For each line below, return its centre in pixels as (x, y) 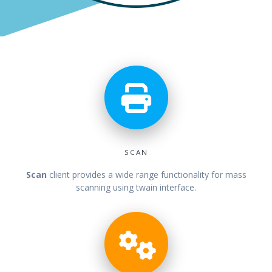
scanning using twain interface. (136, 188)
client (59, 175)
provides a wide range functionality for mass (159, 175)
